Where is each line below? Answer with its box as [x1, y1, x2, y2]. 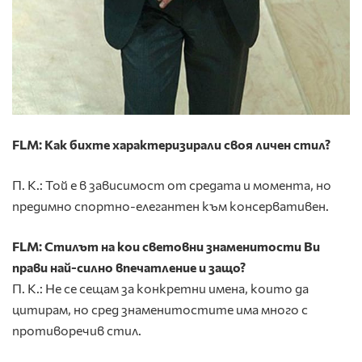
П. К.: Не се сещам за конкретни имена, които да [12, 280, 309, 297]
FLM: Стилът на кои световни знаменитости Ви [12, 238, 320, 255]
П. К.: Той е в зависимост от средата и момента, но [12, 177, 331, 193]
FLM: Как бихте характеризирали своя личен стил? [12, 137, 330, 153]
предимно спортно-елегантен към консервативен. [12, 198, 329, 214]
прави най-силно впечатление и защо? [12, 259, 246, 276]
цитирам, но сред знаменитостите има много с [12, 301, 308, 318]
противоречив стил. [12, 322, 141, 339]
